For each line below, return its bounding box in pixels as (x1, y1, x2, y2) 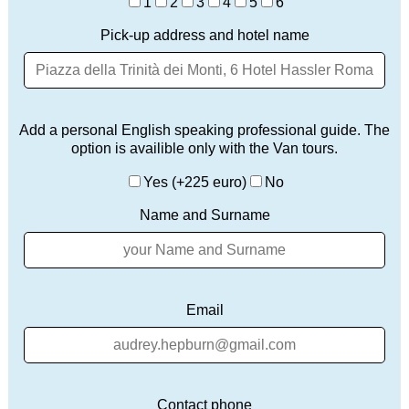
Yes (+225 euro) (143, 174, 246, 191)
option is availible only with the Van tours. (71, 141, 338, 157)
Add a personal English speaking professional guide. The (19, 122, 390, 139)
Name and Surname (139, 207, 270, 224)
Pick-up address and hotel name (100, 27, 309, 44)
